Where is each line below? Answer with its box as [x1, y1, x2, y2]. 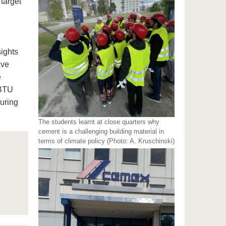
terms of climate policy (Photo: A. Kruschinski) [38, 137, 175, 145]
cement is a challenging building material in [38, 128, 164, 136]
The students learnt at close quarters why [38, 118, 160, 126]
